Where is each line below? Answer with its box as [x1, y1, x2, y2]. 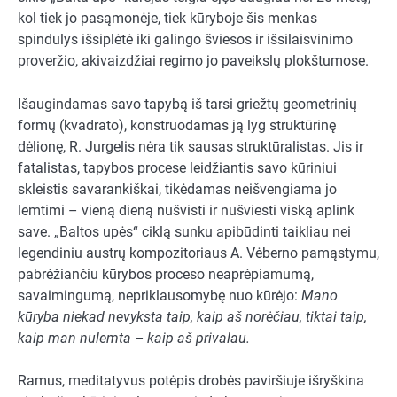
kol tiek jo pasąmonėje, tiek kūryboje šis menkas [18, 10, 317, 27]
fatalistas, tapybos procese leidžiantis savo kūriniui [18, 159, 337, 176]
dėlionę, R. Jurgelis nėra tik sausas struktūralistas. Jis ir [18, 137, 363, 155]
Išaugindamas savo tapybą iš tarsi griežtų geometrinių [18, 95, 357, 113]
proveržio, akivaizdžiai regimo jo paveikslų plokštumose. [18, 52, 369, 70]
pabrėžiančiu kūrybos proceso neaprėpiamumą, [18, 265, 314, 283]
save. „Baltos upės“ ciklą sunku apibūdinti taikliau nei [18, 222, 351, 240]
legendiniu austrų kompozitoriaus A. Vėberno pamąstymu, [18, 244, 379, 261]
